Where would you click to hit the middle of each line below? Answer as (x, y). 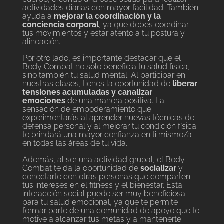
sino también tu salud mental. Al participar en (104, 75)
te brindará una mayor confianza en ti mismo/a (107, 135)
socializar (158, 168)
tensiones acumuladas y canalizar (87, 92)
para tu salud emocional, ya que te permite (100, 202)
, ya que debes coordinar (144, 25)
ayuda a (37, 16)
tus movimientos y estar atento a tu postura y (103, 33)
